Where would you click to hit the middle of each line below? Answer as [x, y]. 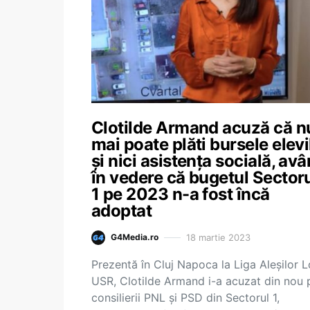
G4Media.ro [135, 237]
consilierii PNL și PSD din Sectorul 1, [185, 297]
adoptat [122, 211]
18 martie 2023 [218, 237]
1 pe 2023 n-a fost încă [181, 194]
